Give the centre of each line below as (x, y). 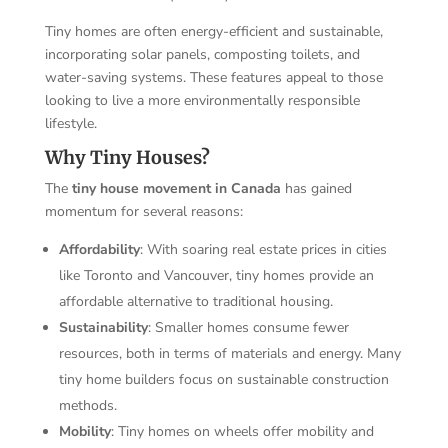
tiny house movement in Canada (176, 188)
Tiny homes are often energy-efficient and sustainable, (213, 31)
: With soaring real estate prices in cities (263, 249)
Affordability (99, 249)
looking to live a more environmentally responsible (202, 100)
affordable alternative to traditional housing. (195, 301)
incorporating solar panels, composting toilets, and (202, 54)
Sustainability (103, 327)
